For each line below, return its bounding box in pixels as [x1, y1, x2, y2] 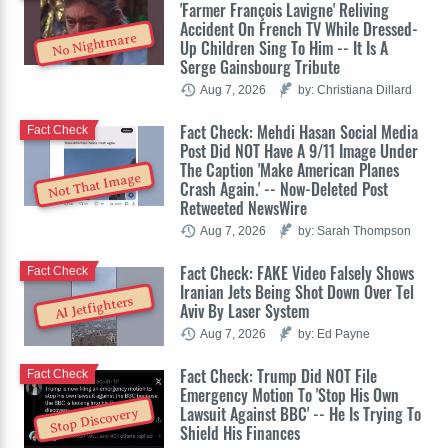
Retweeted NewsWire [180, 196, 307, 221]
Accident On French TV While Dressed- [180, 17, 418, 42]
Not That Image [47, 170, 142, 202]
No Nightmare [51, 30, 138, 60]
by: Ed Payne [298, 327, 370, 341]
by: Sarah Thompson [298, 224, 411, 238]
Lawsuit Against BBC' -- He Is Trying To [180, 402, 421, 427]
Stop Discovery [49, 405, 140, 436]
